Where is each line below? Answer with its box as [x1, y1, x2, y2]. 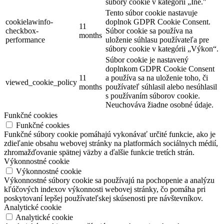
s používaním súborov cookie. [105, 91, 200, 100]
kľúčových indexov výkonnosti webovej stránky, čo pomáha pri [4, 185, 205, 194]
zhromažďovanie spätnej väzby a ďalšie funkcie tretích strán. [4, 148, 194, 157]
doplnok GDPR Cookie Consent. [105, 17, 210, 26]
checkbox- [5, 26, 38, 35]
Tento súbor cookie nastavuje [105, 8, 197, 17]
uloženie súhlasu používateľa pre [105, 35, 209, 44]
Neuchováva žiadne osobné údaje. [105, 100, 213, 109]
